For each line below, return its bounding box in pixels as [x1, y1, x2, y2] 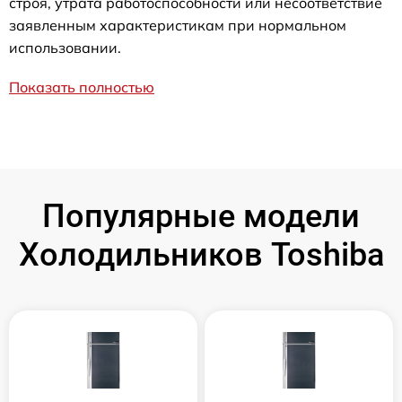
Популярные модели [42, 197, 360, 235]
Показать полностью [9, 77, 154, 96]
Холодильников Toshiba [18, 235, 384, 274]
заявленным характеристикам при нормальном [9, 15, 346, 34]
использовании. [9, 38, 121, 57]
